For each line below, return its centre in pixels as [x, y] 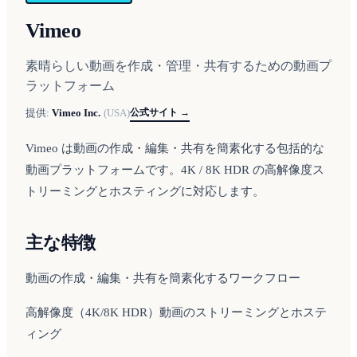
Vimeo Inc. [76, 113]
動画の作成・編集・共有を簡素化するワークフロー [163, 278]
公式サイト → [160, 112]
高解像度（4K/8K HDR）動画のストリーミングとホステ [176, 313]
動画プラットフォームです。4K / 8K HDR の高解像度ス [175, 169]
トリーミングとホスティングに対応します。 [145, 191]
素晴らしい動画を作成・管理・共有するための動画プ [178, 65]
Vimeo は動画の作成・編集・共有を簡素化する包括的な [175, 148]
